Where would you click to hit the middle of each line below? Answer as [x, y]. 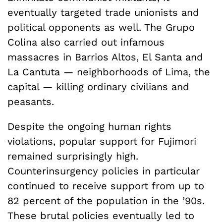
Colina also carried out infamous [86, 42]
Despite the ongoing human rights [89, 126]
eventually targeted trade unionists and [103, 12]
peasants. [31, 101]
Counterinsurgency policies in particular [104, 171]
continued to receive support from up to [106, 186]
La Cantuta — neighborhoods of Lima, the [109, 72]
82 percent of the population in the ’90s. [106, 200]
